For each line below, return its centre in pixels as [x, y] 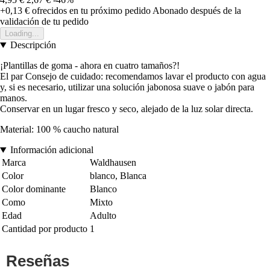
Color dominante [34, 189]
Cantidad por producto [45, 229]
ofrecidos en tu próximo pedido [90, 11]
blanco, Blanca [118, 176]
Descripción [33, 45]
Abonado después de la [197, 11]
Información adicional [52, 150]
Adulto [103, 216]
